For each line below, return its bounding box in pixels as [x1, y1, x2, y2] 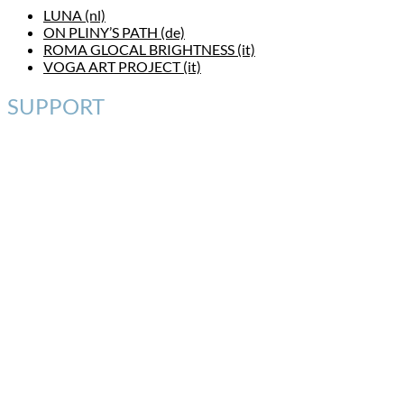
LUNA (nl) [43, 6, 106, 24]
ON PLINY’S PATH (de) [43, 23, 185, 41]
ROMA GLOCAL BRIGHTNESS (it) [43, 41, 255, 59]
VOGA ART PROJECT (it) [43, 58, 201, 76]
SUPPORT [7, 93, 105, 120]
